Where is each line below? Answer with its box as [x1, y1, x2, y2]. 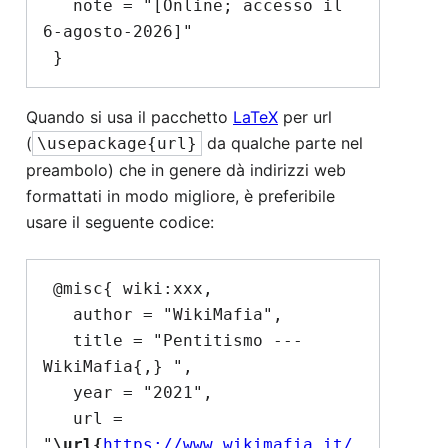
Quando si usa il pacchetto [26, 107, 233, 128]
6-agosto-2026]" [43, 22, 193, 42]
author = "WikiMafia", [43, 305, 73, 325]
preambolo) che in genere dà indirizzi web [26, 160, 346, 181]
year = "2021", [43, 383, 73, 403]
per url [278, 107, 332, 128]
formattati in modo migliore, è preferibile [26, 186, 335, 207]
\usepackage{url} [37, 134, 197, 154]
